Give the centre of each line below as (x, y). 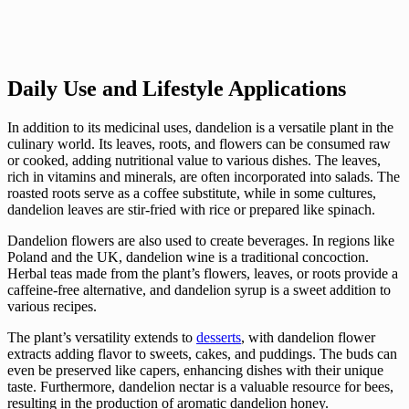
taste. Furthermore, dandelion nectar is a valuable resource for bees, (200, 387)
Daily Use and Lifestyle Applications (177, 89)
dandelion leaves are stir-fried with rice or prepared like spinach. (191, 210)
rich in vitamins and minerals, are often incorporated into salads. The (204, 177)
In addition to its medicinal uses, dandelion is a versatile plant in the (200, 128)
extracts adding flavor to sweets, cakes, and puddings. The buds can (202, 354)
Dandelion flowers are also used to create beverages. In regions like (201, 241)
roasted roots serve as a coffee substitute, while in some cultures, (192, 194)
